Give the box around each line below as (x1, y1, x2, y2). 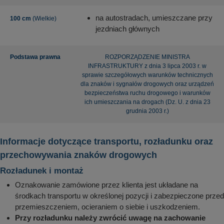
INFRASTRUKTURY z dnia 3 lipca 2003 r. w (88, 62, 206, 70)
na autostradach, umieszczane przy (95, 13, 212, 22)
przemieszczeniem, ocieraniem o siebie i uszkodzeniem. (15, 202, 200, 211)
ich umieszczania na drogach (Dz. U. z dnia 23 (84, 98, 210, 106)
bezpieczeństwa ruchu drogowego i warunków (84, 89, 210, 97)
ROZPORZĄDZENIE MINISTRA (104, 53, 190, 61)
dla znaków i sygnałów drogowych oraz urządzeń (80, 80, 214, 88)
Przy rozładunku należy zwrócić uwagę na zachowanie (15, 213, 205, 222)
